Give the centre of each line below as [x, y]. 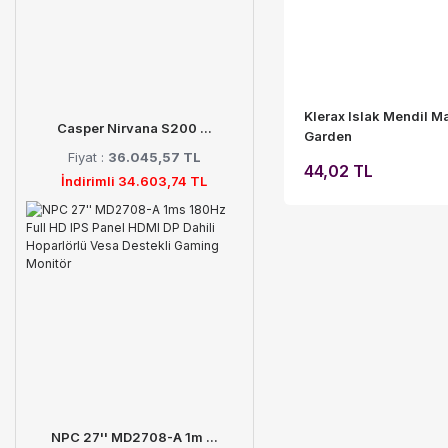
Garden [327, 135]
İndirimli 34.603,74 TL [134, 180]
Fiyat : [87, 156]
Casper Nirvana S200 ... [134, 127]
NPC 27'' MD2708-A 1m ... [134, 437]
